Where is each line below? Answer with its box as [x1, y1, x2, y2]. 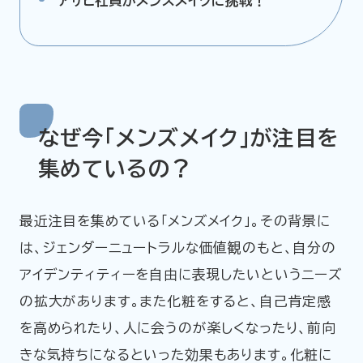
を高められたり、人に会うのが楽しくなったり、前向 [19, 320, 336, 335]
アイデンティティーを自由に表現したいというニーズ [19, 267, 342, 281]
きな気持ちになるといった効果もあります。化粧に [19, 347, 333, 361]
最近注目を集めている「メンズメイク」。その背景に [19, 213, 331, 228]
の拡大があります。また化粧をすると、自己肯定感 [19, 293, 332, 308]
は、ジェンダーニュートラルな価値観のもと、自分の [19, 240, 336, 254]
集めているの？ [37, 158, 193, 180]
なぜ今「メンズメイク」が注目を [37, 127, 340, 149]
